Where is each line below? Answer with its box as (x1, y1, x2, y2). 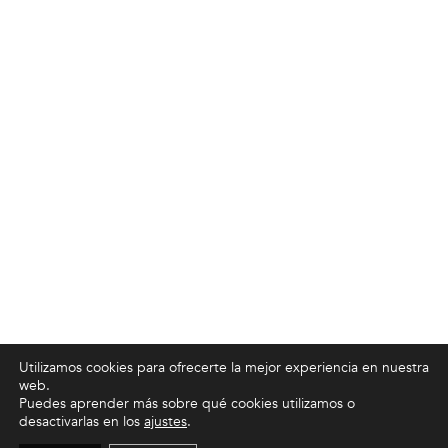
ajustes (144, 412, 187, 431)
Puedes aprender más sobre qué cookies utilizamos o (19, 394, 355, 413)
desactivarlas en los (19, 412, 144, 431)
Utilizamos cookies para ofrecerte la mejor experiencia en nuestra (19, 358, 429, 377)
